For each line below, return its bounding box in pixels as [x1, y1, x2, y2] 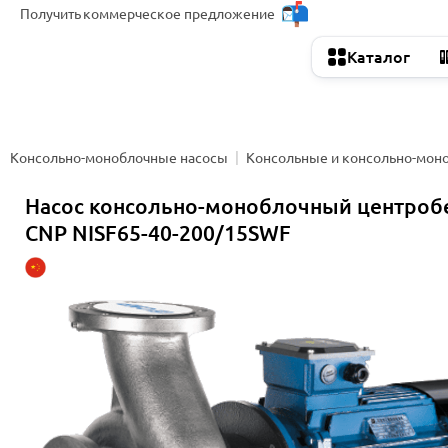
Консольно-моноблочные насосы [10, 149, 228, 166]
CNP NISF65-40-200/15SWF [25, 221, 291, 245]
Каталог [347, 48, 410, 66]
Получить [20, 5, 81, 22]
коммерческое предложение [83, 5, 275, 22]
